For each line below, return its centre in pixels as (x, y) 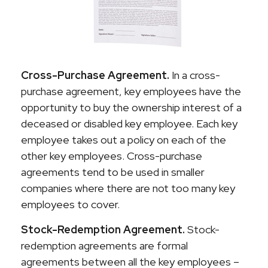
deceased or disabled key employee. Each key (129, 124)
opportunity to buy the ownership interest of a (131, 107)
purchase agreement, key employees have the (131, 91)
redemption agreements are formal (104, 246)
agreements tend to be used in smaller (113, 172)
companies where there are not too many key (128, 188)
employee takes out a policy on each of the (124, 140)
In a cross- (195, 75)
